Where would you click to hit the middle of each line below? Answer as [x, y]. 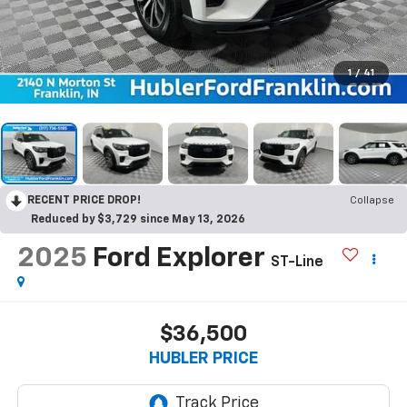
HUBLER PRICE [203, 359]
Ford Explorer [179, 258]
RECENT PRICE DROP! [84, 200]
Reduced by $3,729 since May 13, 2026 [138, 219]
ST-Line [297, 262]
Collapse [372, 200]
